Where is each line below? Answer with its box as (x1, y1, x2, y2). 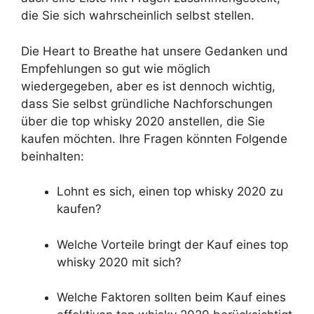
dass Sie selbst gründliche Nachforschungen (21, 96, 273, 111)
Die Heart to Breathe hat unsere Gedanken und (21, 43, 288, 58)
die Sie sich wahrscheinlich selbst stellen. (21, 8, 254, 23)
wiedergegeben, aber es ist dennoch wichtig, (21, 78, 275, 93)
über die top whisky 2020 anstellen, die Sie (21, 114, 265, 128)
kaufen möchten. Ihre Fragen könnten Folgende (21, 131, 287, 146)
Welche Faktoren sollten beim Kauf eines (57, 290, 286, 305)
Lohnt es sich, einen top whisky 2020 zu (57, 184, 283, 199)
